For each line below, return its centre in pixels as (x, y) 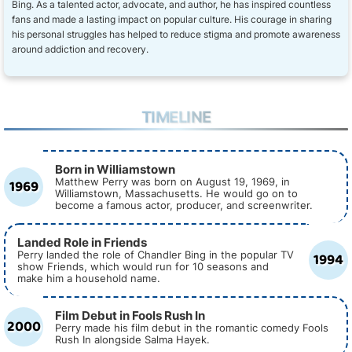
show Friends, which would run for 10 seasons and (143, 267)
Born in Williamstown (115, 170)
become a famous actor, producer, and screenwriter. (184, 205)
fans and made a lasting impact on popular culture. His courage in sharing (172, 19)
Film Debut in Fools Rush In (130, 316)
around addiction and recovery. (80, 49)
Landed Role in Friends (82, 243)
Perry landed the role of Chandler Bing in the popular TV (156, 255)
